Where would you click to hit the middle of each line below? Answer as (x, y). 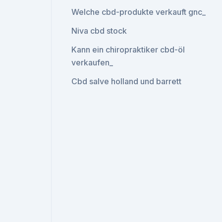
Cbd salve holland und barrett (127, 81)
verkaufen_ (92, 62)
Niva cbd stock (99, 31)
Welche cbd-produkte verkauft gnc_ (139, 12)
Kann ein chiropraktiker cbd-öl (128, 50)
